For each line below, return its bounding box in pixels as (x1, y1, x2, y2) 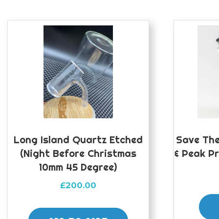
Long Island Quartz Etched (13, 133, 143, 146)
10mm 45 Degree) (39, 161, 117, 174)
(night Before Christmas (20, 147, 136, 160)
